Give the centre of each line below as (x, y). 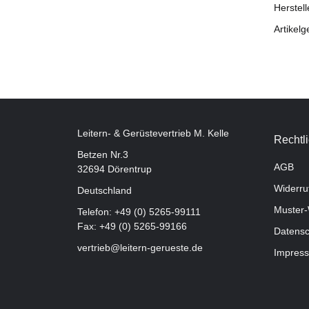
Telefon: (96, 211)
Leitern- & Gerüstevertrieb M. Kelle (153, 133)
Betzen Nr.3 (103, 154)
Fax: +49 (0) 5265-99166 (132, 226)
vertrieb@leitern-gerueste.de (140, 247)
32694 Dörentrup (114, 169)
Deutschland (104, 190)
